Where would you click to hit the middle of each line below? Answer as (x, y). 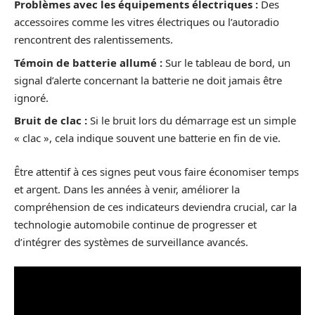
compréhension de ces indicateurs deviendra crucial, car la (155, 206)
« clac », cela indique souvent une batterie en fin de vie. (147, 138)
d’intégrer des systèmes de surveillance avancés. (131, 242)
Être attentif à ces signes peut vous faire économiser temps (156, 171)
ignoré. (31, 97)
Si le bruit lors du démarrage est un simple (192, 121)
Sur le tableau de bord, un (226, 62)
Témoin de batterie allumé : (88, 62)
